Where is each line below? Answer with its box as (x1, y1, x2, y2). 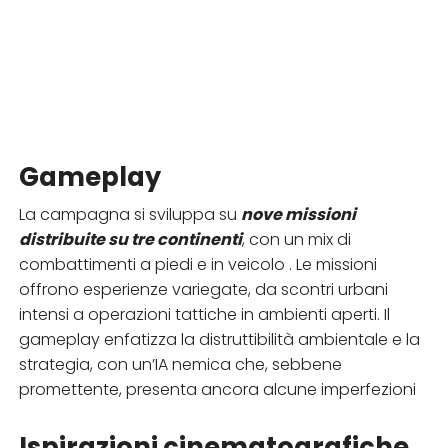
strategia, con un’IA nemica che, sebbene (18, 352, 342, 376)
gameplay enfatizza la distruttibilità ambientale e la (18, 327, 420, 351)
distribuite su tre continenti (18, 227, 242, 251)
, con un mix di (241, 227, 351, 251)
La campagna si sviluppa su (18, 202, 241, 226)
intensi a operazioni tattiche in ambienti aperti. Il (18, 302, 390, 326)
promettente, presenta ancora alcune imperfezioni (18, 377, 416, 401)
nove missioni (240, 202, 356, 226)
